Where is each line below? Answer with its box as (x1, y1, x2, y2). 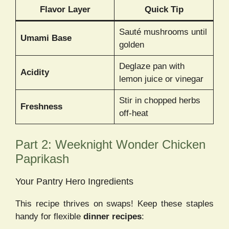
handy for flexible (15, 211, 83, 221)
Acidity (20, 67, 49, 78)
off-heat (119, 108, 148, 119)
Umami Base (20, 33, 72, 43)
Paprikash (15, 151, 69, 166)
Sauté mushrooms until (119, 27, 207, 37)
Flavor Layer (39, 5, 90, 15)
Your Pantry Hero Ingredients (15, 176, 133, 187)
